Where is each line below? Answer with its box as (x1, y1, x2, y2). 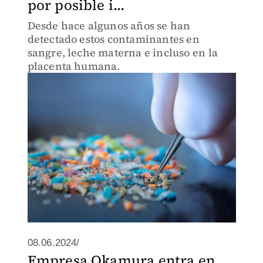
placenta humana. (27, 59, 120, 73)
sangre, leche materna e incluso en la (27, 45, 218, 60)
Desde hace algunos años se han (27, 18, 191, 33)
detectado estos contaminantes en (27, 32, 200, 46)
